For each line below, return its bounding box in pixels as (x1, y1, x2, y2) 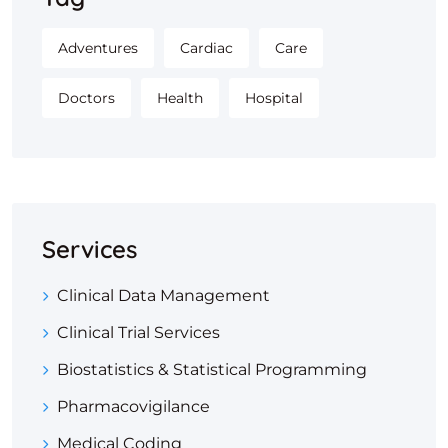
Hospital (245, 89, 303, 107)
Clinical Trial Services (57, 323, 220, 342)
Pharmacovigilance (57, 397, 210, 416)
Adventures (58, 39, 138, 57)
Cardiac (180, 39, 233, 57)
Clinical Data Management (57, 286, 270, 305)
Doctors (58, 89, 115, 107)
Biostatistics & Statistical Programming (57, 360, 367, 379)
